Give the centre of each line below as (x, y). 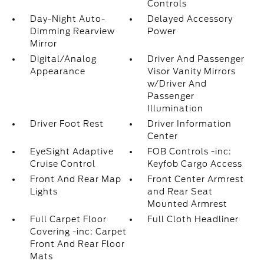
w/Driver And (177, 84)
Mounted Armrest (188, 204)
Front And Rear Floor (77, 244)
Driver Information (190, 124)
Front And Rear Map (75, 179)
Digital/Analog (63, 59)
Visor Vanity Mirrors (192, 71)
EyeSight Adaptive (72, 151)
